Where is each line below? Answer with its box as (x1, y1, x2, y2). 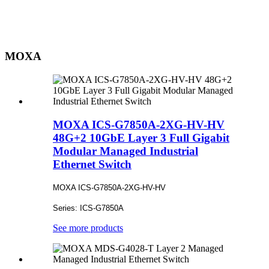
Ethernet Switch (53, 157, 131, 171)
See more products (53, 223, 123, 234)
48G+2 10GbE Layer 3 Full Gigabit (53, 131, 229, 144)
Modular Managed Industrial (53, 144, 198, 157)
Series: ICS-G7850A (53, 204, 124, 213)
